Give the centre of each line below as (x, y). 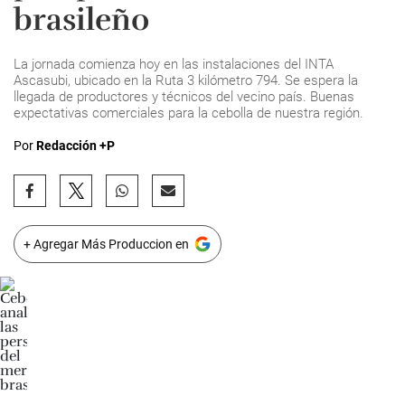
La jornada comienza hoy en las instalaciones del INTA (174, 64)
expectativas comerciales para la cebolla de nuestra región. (188, 113)
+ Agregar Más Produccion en (106, 244)
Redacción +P (75, 146)
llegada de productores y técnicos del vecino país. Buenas (184, 97)
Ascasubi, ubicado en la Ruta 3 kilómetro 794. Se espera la (186, 80)
